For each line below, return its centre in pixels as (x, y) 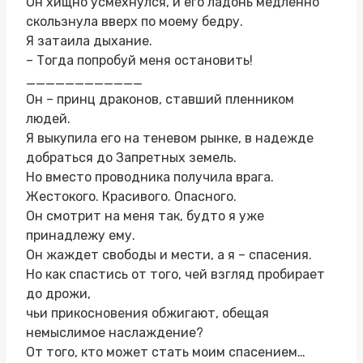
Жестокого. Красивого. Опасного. (131, 196)
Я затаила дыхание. (89, 41)
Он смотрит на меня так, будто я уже (145, 216)
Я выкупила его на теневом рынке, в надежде (170, 138)
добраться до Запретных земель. (131, 157)
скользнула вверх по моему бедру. (135, 21)
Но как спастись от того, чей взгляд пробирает (175, 274)
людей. (48, 118)
